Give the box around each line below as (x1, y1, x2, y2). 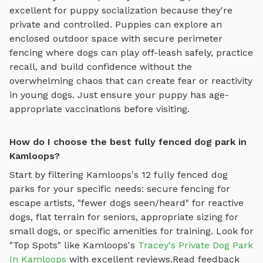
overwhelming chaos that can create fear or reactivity (9, 75, 252, 86)
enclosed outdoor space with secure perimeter (9, 32, 222, 44)
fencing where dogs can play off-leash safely (9, 46, 211, 58)
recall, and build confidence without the (9, 60, 192, 72)
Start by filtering (9, 168, 86, 180)
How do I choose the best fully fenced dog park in (9, 136, 247, 147)
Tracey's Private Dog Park (138, 239, 253, 251)
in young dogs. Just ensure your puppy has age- (9, 89, 229, 100)
